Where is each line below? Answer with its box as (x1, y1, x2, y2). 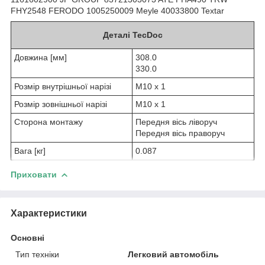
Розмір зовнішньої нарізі (14, 99, 107, 109)
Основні (11, 232, 44, 243)
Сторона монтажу (14, 117, 83, 127)
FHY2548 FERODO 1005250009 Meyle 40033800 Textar (11, 5, 224, 15)
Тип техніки (15, 249, 59, 259)
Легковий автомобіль (128, 249, 219, 259)
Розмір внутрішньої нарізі (14, 81, 111, 91)
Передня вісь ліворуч (135, 117, 217, 127)
